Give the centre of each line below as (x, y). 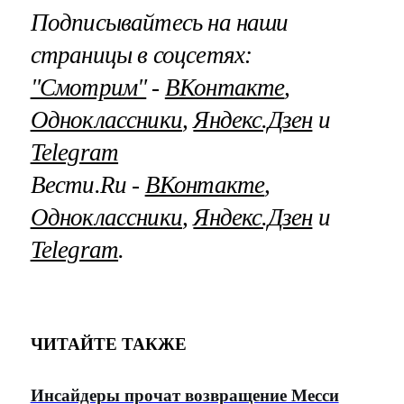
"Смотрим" (88, 88)
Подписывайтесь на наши (159, 23)
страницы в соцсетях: (141, 55)
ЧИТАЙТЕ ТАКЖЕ (108, 344)
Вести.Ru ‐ (87, 185)
